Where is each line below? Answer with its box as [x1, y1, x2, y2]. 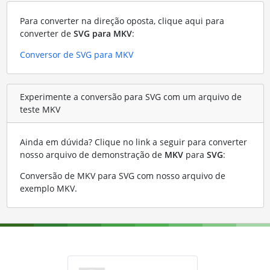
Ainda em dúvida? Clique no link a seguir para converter [19, 136, 247, 148]
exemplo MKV [19, 182, 75, 194]
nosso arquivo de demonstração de [19, 148, 165, 160]
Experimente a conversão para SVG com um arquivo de [19, 91, 242, 103]
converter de [19, 27, 74, 39]
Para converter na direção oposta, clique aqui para [19, 14, 224, 27]
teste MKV [19, 104, 60, 116]
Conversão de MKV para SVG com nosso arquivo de [19, 169, 225, 181]
